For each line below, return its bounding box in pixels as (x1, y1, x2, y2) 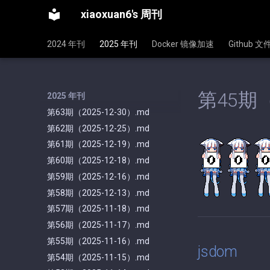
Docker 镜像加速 (152, 39, 214, 49)
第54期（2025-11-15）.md (47, 252, 149, 262)
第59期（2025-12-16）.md (47, 171, 149, 181)
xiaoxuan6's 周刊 (81, 8, 162, 20)
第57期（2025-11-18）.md (47, 204, 149, 214)
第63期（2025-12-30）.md (47, 107, 149, 117)
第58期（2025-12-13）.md (47, 187, 149, 198)
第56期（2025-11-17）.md (47, 220, 149, 230)
